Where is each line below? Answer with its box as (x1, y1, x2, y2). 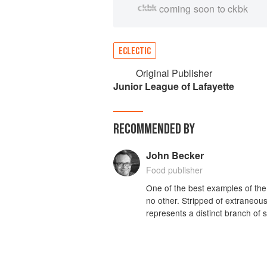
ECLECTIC (119, 45, 151, 57)
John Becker (145, 148, 204, 162)
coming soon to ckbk (159, 2, 249, 15)
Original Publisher (135, 66, 212, 80)
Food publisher (145, 164, 203, 176)
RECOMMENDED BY (113, 120, 195, 138)
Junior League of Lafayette (113, 79, 234, 93)
